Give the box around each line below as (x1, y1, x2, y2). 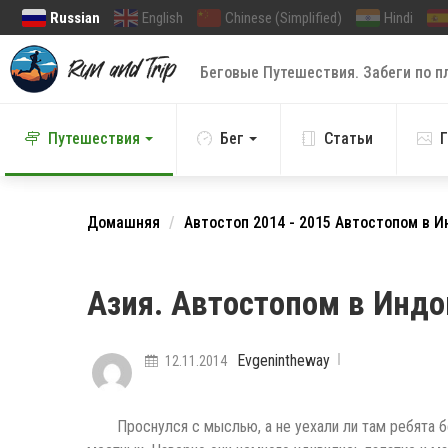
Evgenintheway (237, 351, 330, 371)
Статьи (324, 129, 373, 149)
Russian (50, 8, 100, 27)
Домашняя (87, 213, 160, 233)
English (142, 8, 183, 27)
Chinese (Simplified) (225, 8, 342, 27)
